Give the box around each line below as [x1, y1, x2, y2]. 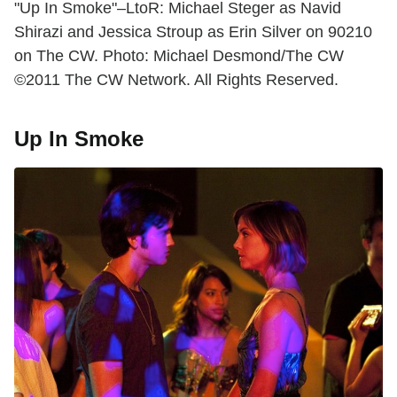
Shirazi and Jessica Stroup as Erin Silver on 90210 [14, 23, 372, 42]
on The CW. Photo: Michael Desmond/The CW [14, 47, 344, 66]
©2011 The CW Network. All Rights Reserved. [14, 71, 339, 90]
